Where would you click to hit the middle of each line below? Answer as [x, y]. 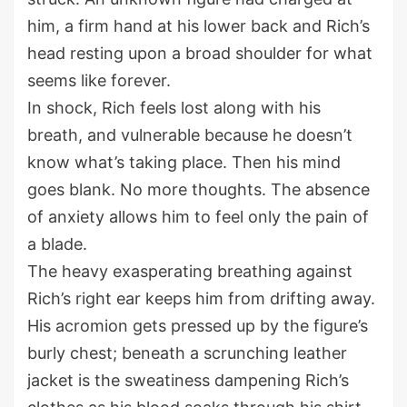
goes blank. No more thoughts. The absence [199, 190]
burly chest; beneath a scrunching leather [187, 353]
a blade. [57, 244]
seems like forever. [99, 81]
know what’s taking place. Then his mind [184, 163]
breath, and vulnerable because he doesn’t [190, 135]
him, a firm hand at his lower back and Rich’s [199, 26]
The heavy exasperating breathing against [190, 272]
